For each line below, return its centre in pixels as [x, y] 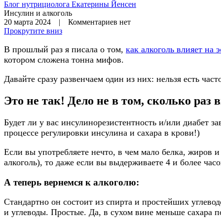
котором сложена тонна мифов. [64, 60]
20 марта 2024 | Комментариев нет [67, 22]
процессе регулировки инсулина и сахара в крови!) [102, 132]
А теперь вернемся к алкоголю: [72, 182]
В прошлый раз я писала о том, [65, 49]
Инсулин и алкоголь [38, 13]
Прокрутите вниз [33, 31]
